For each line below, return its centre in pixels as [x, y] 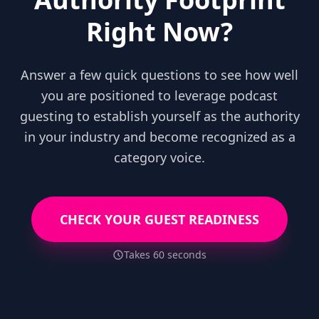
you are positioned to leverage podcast [159, 95]
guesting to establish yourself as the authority [159, 116]
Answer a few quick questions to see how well [159, 75]
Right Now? [159, 32]
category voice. [159, 157]
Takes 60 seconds [165, 255]
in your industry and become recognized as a [159, 137]
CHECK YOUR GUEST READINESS [159, 219]
